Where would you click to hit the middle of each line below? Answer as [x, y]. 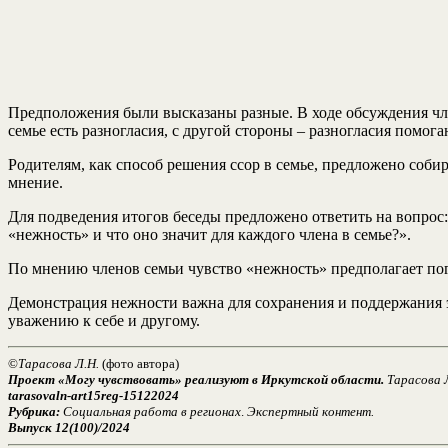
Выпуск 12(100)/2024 [69, 427]
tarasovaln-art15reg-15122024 [93, 395]
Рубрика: [34, 411]
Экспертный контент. [310, 411]
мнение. [35, 182]
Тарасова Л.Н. [58, 363]
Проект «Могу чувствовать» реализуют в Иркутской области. [196, 379]
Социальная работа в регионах [150, 411]
